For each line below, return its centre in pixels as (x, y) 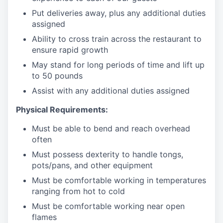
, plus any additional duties (155, 13)
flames (44, 217)
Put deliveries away (68, 13)
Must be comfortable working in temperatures (119, 180)
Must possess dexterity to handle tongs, (108, 154)
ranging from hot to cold (78, 191)
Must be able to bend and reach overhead (111, 128)
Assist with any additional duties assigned (111, 91)
